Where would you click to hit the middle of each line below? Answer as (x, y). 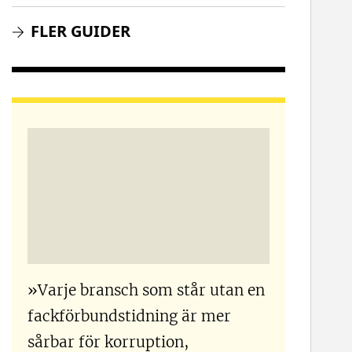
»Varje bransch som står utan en (147, 289)
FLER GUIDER (81, 31)
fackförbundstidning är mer (130, 315)
